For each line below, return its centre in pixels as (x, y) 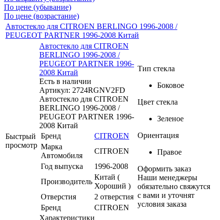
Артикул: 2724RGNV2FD (82, 90)
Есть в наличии (65, 81)
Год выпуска (62, 166)
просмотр (21, 145)
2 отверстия (114, 196)
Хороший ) (112, 186)
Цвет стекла (158, 102)
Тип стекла (156, 68)
